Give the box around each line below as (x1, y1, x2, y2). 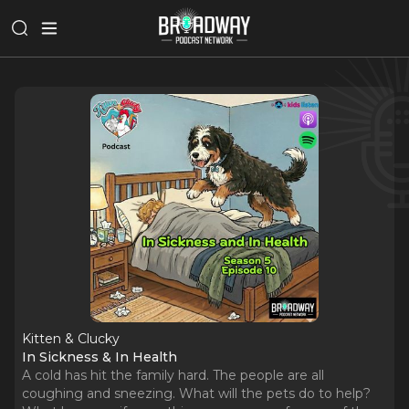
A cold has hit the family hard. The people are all (22, 367, 324, 383)
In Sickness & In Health (22, 349, 177, 365)
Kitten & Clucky (22, 330, 120, 347)
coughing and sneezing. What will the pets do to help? (22, 385, 371, 402)
